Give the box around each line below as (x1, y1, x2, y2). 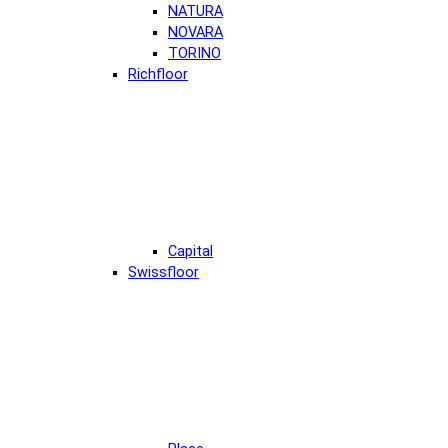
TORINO (168, 44, 221, 62)
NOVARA (168, 23, 223, 41)
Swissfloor (128, 263, 199, 281)
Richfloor (128, 65, 188, 83)
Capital (168, 242, 213, 260)
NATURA (168, 2, 223, 20)
